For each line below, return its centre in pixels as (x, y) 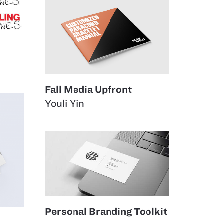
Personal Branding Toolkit (106, 212)
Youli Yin (65, 104)
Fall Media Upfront (89, 90)
